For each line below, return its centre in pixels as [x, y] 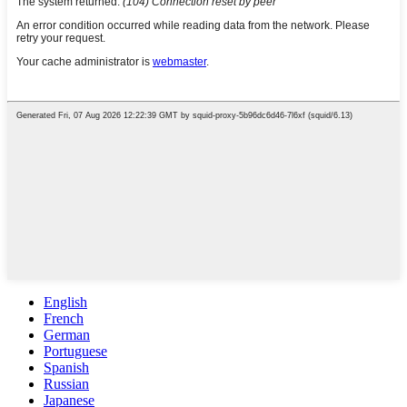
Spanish [66, 367]
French [64, 318]
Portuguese [75, 351]
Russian [66, 383]
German [67, 334]
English [65, 302]
